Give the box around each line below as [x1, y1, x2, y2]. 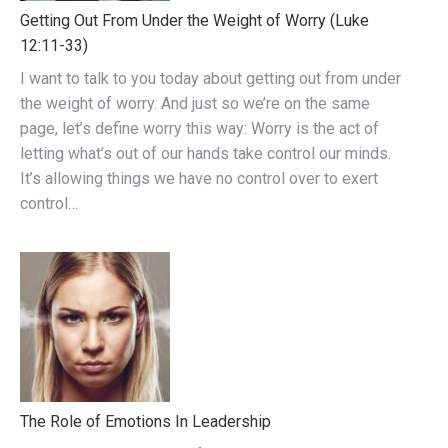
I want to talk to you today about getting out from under [20, 69, 401, 89]
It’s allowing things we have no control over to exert [20, 169, 378, 189]
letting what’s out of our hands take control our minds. [20, 144, 391, 164]
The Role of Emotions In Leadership [20, 412, 271, 432]
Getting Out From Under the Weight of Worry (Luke [20, 11, 369, 31]
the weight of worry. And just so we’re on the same [20, 94, 370, 114]
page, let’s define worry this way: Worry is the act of [20, 119, 379, 139]
